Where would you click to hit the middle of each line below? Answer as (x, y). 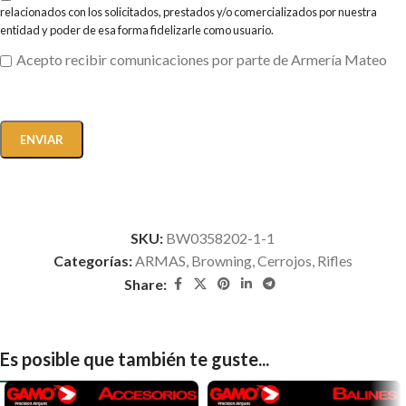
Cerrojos (284, 260)
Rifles (334, 260)
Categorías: (92, 260)
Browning (221, 260)
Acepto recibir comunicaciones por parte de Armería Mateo (202, 59)
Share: (146, 284)
